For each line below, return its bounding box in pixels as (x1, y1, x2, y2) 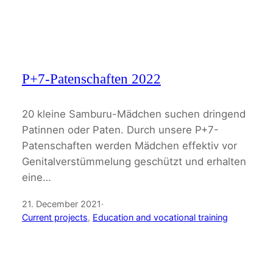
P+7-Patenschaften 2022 (21, 70, 161, 87)
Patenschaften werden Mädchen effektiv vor (21, 139, 237, 152)
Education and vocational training (92, 211, 228, 222)
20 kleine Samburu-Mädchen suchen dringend (21, 107, 246, 120)
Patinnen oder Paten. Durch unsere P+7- (21, 123, 219, 136)
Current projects (21, 211, 88, 222)
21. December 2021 (21, 198, 101, 209)
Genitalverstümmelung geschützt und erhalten (21, 155, 246, 168)
